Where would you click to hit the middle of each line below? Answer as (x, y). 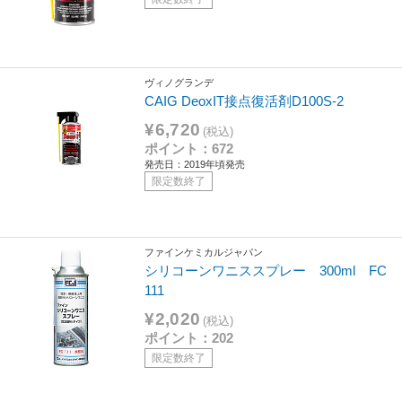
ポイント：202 (189, 337)
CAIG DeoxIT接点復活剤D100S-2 (245, 101)
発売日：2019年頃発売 (195, 164)
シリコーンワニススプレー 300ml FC (266, 271)
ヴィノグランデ (179, 82)
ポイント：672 (189, 148)
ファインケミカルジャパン (204, 252)
